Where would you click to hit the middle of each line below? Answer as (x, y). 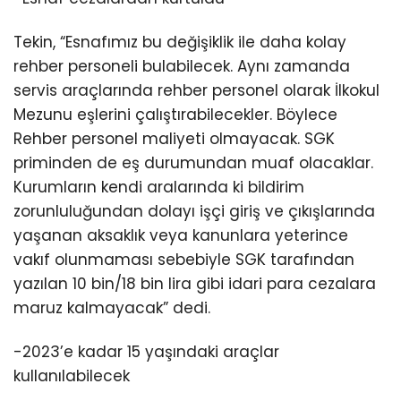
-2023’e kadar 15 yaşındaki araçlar (146, 351)
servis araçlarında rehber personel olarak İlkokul (196, 90)
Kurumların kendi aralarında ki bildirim (159, 187)
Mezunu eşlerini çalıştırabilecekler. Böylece (175, 114)
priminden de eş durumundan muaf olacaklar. (193, 162)
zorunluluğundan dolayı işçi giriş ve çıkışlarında (194, 211)
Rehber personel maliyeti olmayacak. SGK (174, 138)
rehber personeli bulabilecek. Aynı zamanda (182, 66)
